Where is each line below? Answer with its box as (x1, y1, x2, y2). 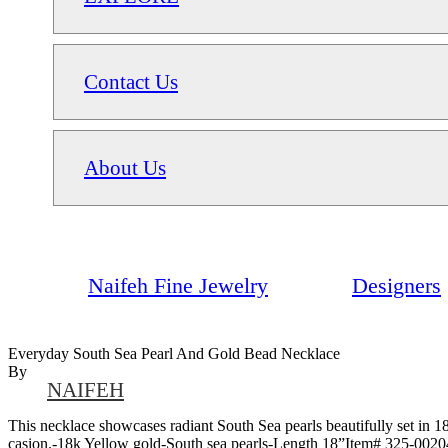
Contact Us (84, 69, 178, 93)
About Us (84, 155, 166, 179)
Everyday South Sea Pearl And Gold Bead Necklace (8, 344, 340, 362)
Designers (352, 272, 441, 298)
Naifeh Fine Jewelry (88, 272, 268, 298)
